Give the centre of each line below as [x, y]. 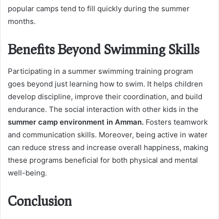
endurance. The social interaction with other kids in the [103, 109]
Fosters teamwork [176, 122]
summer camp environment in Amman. [76, 122]
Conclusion [40, 200]
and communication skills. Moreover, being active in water [108, 134]
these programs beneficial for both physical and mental [103, 160]
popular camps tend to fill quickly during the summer [99, 9]
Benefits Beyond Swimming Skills [104, 49]
